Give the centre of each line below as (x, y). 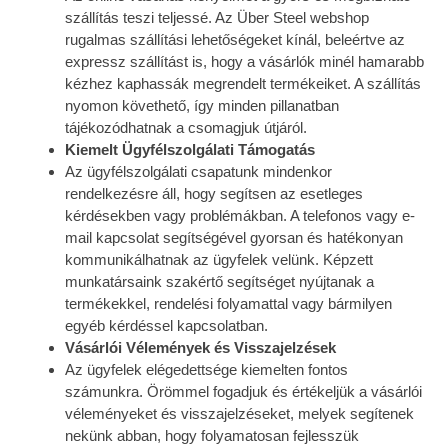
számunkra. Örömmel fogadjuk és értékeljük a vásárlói (243, 391)
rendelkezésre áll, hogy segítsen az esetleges (214, 193)
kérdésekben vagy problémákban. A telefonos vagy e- (240, 215)
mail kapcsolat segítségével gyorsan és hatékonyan (234, 237)
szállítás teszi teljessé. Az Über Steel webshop (217, 17)
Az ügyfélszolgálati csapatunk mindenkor (198, 171)
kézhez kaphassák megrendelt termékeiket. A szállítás (243, 83)
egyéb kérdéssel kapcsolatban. (166, 325)
